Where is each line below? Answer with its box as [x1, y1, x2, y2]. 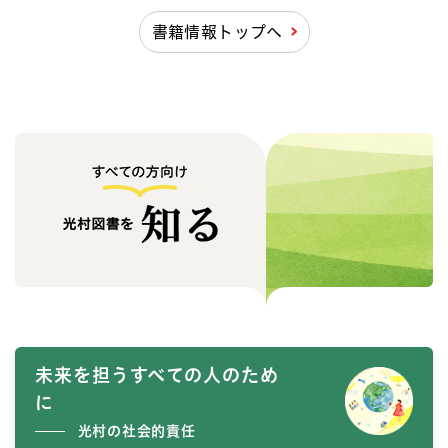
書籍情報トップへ [151, 23, 283, 40]
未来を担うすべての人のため [35, 365, 279, 384]
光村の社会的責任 [73, 423, 196, 438]
